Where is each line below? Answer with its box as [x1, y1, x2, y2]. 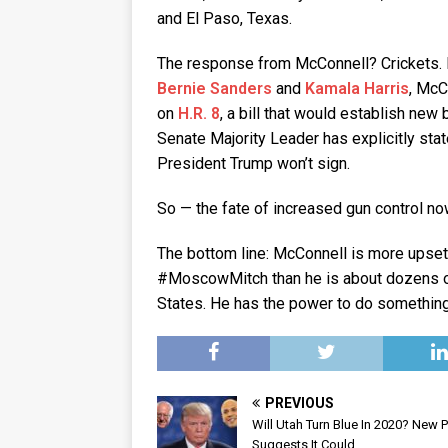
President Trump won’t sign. [157, 154, 350, 174]
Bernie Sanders [157, 79, 272, 99]
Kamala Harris [305, 79, 409, 99]
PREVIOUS [265, 395, 334, 412]
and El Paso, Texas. [157, 9, 292, 29]
